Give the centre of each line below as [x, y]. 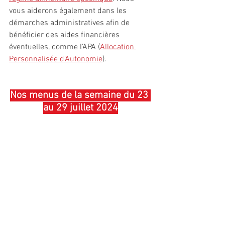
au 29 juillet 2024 [80, 108]
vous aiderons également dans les [69, 11]
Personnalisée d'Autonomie [56, 59]
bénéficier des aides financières [65, 35]
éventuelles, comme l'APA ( [54, 47]
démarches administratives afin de [70, 23]
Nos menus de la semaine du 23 [80, 95]
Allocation [118, 47]
